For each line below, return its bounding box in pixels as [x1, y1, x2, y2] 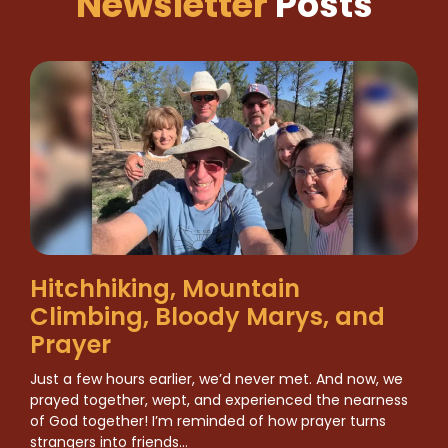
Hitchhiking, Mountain [30, 271, 300, 305]
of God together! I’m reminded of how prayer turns [30, 410, 386, 431]
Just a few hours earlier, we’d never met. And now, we [30, 368, 403, 389]
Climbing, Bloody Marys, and [30, 299, 385, 333]
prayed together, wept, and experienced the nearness [30, 389, 408, 410]
